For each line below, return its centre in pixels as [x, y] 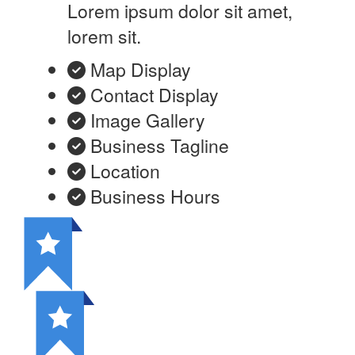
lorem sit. [104, 36]
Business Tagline [160, 146]
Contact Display [155, 95]
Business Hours [155, 197]
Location [125, 171]
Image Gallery [148, 120]
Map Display [141, 70]
